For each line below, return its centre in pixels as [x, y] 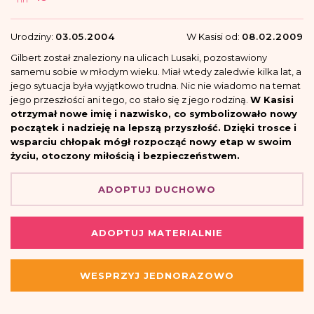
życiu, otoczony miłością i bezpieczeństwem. [125, 156]
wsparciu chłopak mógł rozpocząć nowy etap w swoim [151, 142]
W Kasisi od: [214, 37]
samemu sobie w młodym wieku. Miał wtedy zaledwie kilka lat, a [156, 72]
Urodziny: [33, 37]
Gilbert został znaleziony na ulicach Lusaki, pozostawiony [139, 58]
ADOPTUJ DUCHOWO [157, 190]
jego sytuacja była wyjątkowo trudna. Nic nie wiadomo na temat [156, 86]
